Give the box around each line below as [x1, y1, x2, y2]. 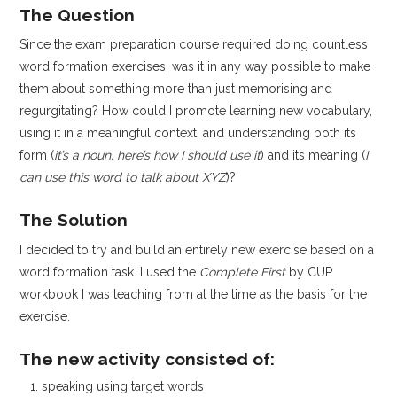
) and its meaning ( [261, 148, 366, 163]
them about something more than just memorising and [19, 82, 333, 97]
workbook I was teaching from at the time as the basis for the [19, 286, 368, 301]
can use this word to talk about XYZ [19, 170, 227, 185]
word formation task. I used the [19, 264, 200, 279]
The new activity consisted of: [19, 348, 276, 369]
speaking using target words [42, 379, 205, 394]
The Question [19, 4, 136, 25]
